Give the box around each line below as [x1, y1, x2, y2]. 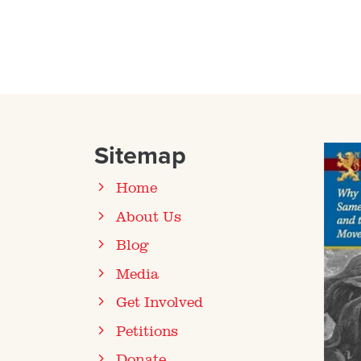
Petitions [115, 320, 179, 340]
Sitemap [94, 141, 186, 171]
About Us [115, 205, 181, 226]
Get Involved [115, 292, 204, 311]
